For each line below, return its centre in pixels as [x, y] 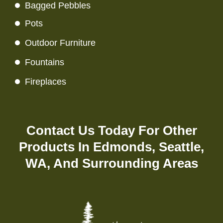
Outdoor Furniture [60, 43]
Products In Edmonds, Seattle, [111, 147]
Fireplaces [46, 81]
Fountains [45, 62]
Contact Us [60, 130]
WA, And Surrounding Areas [111, 163]
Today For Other [146, 130]
